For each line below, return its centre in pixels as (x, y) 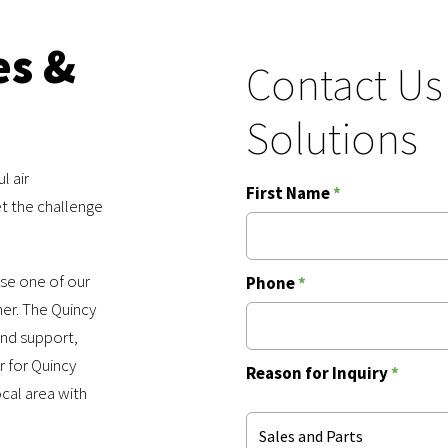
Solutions (332, 137)
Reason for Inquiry (318, 372)
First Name (289, 192)
